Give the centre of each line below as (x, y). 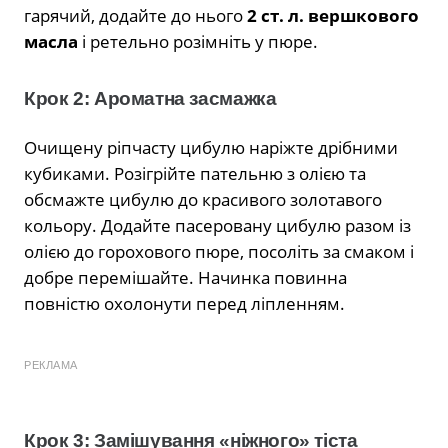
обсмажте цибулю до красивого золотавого (203, 199)
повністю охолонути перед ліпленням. (184, 303)
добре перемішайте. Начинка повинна (185, 277)
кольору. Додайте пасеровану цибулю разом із (217, 225)
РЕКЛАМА (51, 364)
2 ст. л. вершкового (333, 15)
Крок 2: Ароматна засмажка (150, 98)
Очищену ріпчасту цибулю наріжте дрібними (211, 147)
